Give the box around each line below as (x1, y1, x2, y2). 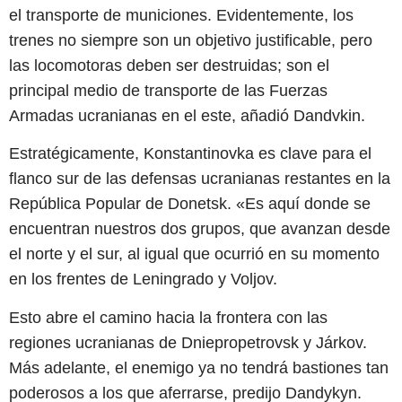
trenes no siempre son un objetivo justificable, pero (9, 31, 372, 50)
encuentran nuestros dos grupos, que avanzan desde (9, 220, 390, 239)
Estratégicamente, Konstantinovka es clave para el (9, 144, 371, 163)
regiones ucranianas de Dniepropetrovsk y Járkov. (9, 333, 367, 352)
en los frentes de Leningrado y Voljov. (9, 270, 277, 289)
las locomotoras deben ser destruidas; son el (9, 57, 329, 75)
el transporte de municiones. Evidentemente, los (9, 6, 354, 25)
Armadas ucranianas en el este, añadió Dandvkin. (9, 107, 365, 126)
